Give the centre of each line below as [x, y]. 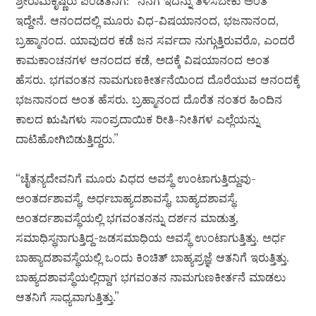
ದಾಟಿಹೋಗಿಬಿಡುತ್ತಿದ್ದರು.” [67, 139]
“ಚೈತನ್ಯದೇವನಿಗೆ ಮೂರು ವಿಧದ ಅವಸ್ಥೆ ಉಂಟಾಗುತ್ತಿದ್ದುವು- [136, 179]
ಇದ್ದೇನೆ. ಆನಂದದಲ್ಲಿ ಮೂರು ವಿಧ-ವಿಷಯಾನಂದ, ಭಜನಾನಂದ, [147, 21]
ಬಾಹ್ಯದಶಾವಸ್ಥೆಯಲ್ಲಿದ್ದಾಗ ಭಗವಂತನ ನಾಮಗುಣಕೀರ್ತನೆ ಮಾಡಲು [151, 278]
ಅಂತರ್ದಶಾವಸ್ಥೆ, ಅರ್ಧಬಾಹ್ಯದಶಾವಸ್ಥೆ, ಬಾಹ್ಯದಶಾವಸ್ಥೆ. [127, 199]
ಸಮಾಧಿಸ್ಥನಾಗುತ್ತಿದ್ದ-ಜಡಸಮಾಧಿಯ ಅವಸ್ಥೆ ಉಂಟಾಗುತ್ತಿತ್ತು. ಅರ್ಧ [151, 238]
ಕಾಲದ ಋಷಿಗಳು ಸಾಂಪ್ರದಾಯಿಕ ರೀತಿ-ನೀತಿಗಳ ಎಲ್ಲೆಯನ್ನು [138, 120]
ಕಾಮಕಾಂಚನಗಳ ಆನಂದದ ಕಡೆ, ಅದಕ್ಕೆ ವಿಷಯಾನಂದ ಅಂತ [143, 60]
